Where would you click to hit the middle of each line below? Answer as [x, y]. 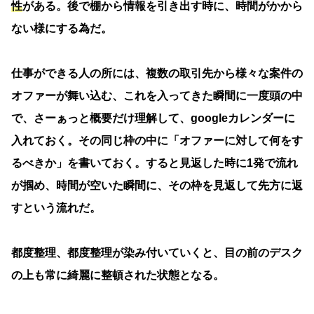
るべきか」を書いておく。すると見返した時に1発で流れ [155, 163]
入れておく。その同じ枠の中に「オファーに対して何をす [157, 140]
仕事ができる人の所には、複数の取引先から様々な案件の [157, 73]
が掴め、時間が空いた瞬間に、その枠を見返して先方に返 [157, 185]
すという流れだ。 [56, 207]
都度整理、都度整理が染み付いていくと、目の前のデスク [157, 252]
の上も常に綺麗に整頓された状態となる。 [118, 275]
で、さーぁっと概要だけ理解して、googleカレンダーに [153, 118]
